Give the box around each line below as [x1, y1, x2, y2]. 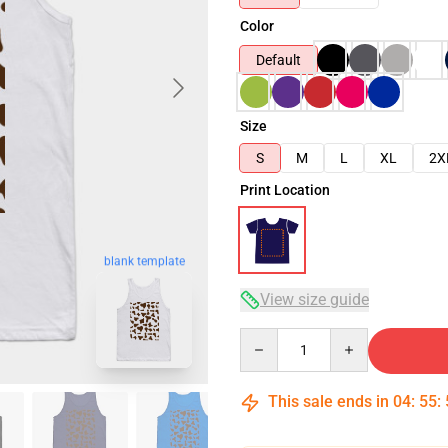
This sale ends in [264, 392, 393, 411]
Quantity [239, 329, 294, 345]
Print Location [240, 182, 330, 198]
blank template [103, 255, 185, 270]
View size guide [260, 290, 369, 309]
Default [256, 52, 301, 68]
